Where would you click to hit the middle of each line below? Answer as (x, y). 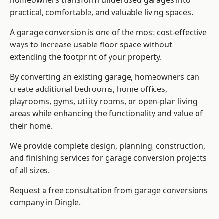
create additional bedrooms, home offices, (88, 89)
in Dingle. (62, 203)
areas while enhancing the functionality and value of (106, 114)
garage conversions (171, 190)
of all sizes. (30, 170)
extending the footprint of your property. (87, 57)
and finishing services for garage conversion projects (108, 158)
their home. (31, 126)
